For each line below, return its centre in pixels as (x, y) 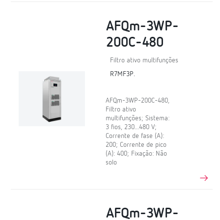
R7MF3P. (123, 74)
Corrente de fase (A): (135, 136)
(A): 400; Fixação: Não (137, 153)
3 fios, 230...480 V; (131, 127)
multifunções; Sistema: (138, 118)
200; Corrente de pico (136, 145)
